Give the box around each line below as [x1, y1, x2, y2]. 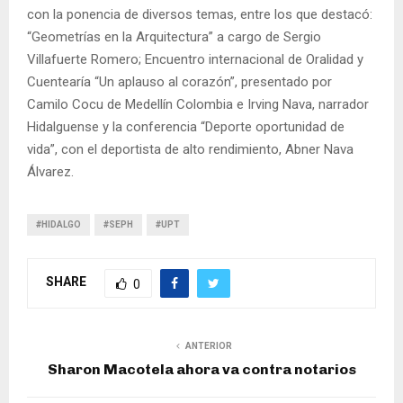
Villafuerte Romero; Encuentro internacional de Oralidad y [27, 50, 363, 67]
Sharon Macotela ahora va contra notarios [47, 360, 356, 378]
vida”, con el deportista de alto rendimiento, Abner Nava [27, 140, 354, 157]
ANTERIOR [185, 340, 232, 351]
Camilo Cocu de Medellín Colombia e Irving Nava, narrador [27, 95, 369, 112]
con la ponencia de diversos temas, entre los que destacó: [27, 5, 372, 22]
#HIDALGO [36, 219, 81, 229]
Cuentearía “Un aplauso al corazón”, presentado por [27, 73, 332, 90]
